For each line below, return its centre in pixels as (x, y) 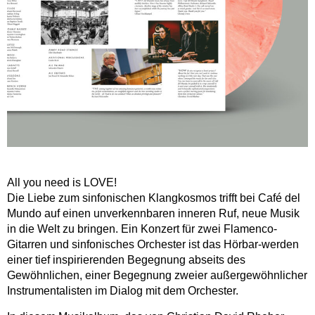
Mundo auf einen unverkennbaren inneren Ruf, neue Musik (153, 214)
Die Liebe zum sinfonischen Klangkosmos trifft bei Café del (154, 198)
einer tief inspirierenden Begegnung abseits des (126, 260)
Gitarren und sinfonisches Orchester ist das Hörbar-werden (153, 245)
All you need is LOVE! (62, 183)
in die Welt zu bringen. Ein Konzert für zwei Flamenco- (142, 229)
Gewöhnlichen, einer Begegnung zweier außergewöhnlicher (157, 276)
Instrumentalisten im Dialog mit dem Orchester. (123, 291)
